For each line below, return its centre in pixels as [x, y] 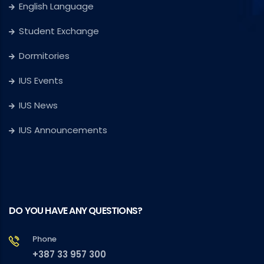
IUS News [38, 105]
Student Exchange [59, 31]
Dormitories [44, 55]
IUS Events [41, 80]
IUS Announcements [63, 130]
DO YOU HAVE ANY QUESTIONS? [76, 210]
